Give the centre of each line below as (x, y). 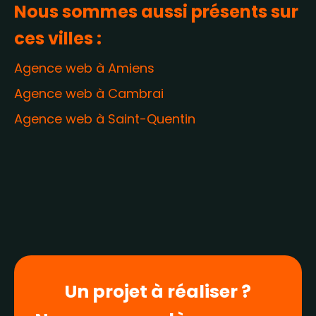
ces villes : (58, 38)
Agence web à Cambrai (89, 93)
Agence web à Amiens (84, 68)
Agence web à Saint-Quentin (105, 119)
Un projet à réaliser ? (158, 292)
